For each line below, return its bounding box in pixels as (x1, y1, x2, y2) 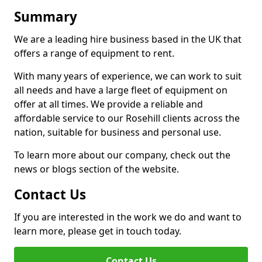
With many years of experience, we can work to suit (14, 70, 242, 82)
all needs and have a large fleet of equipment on (14, 84, 227, 96)
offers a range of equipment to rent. (14, 47, 174, 60)
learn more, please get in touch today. (14, 225, 181, 237)
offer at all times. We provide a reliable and (14, 98, 203, 111)
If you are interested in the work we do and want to (14, 211, 242, 223)
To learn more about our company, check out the (14, 149, 230, 161)
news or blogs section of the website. (14, 163, 179, 175)
